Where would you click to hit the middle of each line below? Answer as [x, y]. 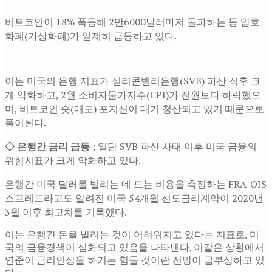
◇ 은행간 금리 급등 [47, 147]
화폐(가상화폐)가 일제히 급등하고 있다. [91, 36]
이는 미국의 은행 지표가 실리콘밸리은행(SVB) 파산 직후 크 [133, 81]
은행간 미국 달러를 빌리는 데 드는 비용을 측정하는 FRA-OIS [136, 184]
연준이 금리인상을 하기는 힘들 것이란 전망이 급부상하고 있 [135, 260]
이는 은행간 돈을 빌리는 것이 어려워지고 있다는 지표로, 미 [132, 235]
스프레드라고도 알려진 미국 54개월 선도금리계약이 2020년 [134, 198]
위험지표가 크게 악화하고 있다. [73, 161]
